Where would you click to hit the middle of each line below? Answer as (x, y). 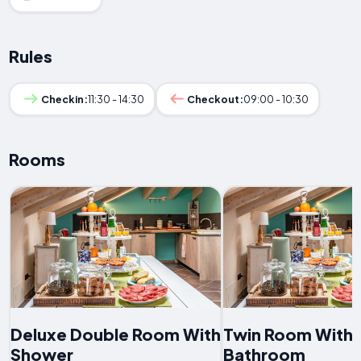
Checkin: (64, 99)
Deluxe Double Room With (115, 334)
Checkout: (216, 99)
